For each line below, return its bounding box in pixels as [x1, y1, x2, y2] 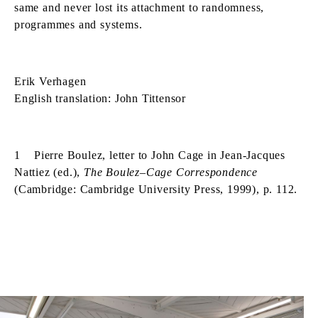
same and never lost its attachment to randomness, [14, 1, 265, 14]
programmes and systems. [14, 18, 143, 31]
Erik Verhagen [14, 75, 87, 88]
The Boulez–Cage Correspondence [84, 166, 258, 179]
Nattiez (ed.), [14, 166, 84, 179]
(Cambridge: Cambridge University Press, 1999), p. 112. [14, 183, 298, 196]
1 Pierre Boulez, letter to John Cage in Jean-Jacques [14, 149, 285, 162]
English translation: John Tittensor [14, 92, 186, 105]
